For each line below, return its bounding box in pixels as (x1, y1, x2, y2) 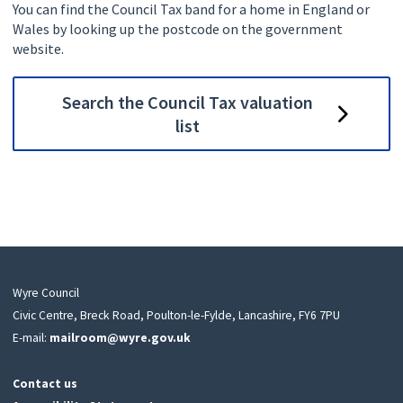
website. (12, 39, 64, 58)
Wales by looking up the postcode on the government (12, 19, 343, 38)
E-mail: (12, 330, 49, 346)
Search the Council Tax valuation (62, 90, 314, 113)
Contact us (12, 376, 77, 392)
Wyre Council (12, 285, 79, 301)
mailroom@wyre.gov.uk (49, 330, 191, 346)
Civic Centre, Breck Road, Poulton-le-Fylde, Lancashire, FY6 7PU (12, 308, 340, 324)
